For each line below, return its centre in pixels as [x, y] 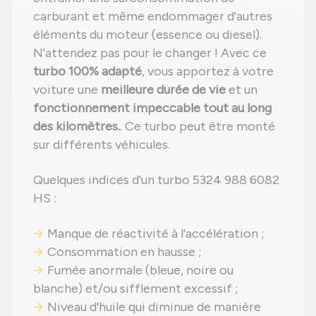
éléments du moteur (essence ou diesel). [147, 35]
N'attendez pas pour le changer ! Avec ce [150, 53]
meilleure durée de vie [163, 90]
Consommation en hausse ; [124, 252]
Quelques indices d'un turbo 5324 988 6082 [156, 180]
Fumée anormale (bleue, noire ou [140, 271]
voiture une [67, 90]
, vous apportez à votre [208, 72]
